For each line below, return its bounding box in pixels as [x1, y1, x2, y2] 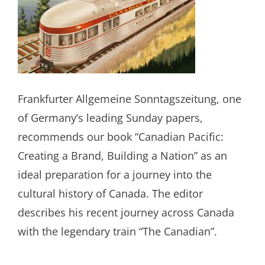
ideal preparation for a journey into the [18, 167, 212, 182]
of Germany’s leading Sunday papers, [18, 111, 203, 125]
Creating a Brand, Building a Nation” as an [18, 148, 227, 163]
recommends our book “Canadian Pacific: [18, 130, 224, 144]
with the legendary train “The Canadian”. [18, 224, 217, 238]
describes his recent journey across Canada [18, 205, 234, 219]
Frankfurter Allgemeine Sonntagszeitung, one [18, 92, 241, 106]
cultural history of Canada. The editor [18, 186, 203, 201]
